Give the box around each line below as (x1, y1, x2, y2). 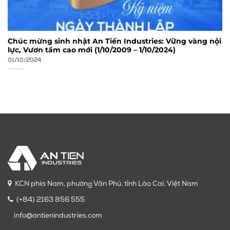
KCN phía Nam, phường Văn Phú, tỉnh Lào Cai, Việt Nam (12, 181, 198, 188)
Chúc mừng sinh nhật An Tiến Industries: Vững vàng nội (8, 37, 221, 46)
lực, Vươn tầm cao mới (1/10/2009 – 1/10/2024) (8, 46, 176, 54)
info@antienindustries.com (14, 213, 102, 220)
